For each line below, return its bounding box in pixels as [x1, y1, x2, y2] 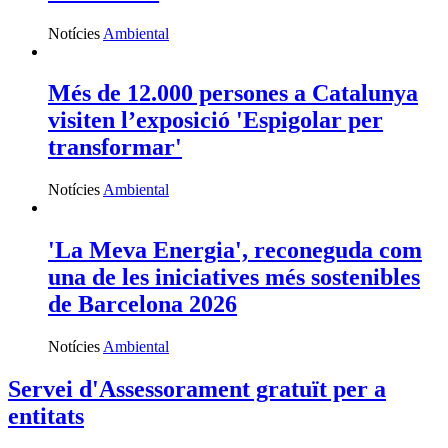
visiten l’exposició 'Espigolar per [48, 107, 383, 134]
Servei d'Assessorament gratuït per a [8, 376, 386, 403]
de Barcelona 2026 [48, 291, 237, 318]
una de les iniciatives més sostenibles [48, 264, 420, 291]
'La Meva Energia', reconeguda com [48, 237, 422, 264]
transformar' [48, 134, 182, 161]
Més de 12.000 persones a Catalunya [48, 80, 418, 107]
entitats [8, 403, 84, 430]
